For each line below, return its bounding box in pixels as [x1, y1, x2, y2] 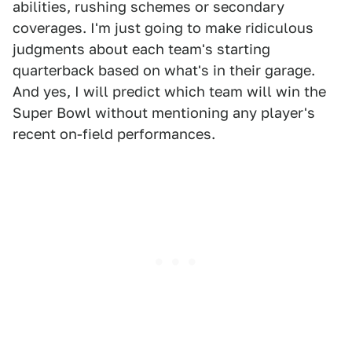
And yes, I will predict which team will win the [13, 83, 326, 101]
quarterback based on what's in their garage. [13, 62, 315, 79]
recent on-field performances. [13, 126, 215, 143]
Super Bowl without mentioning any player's [13, 104, 315, 122]
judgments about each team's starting [13, 41, 270, 58]
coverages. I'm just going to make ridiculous [13, 20, 313, 37]
